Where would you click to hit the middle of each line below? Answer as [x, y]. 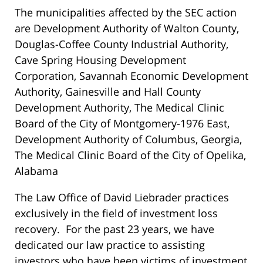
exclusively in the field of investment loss [116, 213]
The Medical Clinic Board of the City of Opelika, [130, 155]
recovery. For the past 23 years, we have [114, 229]
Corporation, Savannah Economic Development [131, 75]
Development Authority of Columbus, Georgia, [128, 139]
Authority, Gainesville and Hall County [108, 91]
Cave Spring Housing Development [100, 60]
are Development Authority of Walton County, [127, 28]
